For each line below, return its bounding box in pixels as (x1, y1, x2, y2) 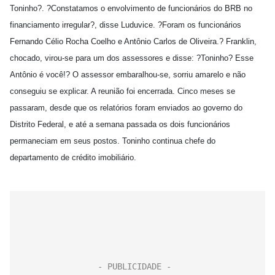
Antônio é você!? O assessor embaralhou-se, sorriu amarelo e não (10, 70, 246, 79)
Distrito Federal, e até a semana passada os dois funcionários (10, 120, 230, 129)
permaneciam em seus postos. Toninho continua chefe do (10, 136, 215, 145)
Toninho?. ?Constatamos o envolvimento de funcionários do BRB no (10, 4, 252, 13)
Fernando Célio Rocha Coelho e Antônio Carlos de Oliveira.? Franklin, (10, 37, 257, 46)
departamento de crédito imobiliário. (10, 153, 136, 162)
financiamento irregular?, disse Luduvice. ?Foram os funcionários (10, 20, 241, 29)
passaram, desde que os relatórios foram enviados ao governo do (10, 103, 242, 112)
